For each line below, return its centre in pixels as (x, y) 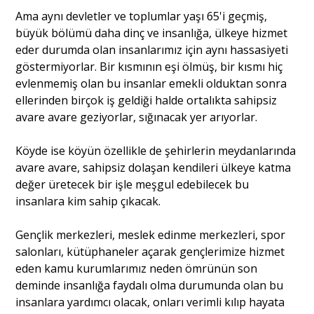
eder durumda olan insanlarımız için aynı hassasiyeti (152, 49)
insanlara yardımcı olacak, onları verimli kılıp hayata (150, 302)
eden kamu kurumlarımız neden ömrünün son (137, 268)
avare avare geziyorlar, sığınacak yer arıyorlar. (137, 117)
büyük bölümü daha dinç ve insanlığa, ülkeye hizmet (152, 33)
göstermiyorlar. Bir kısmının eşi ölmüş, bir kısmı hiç (149, 66)
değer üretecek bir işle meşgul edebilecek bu (132, 184)
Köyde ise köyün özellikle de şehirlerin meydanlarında (156, 150)
